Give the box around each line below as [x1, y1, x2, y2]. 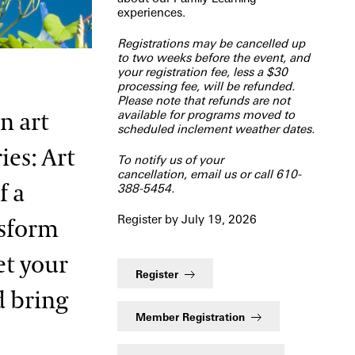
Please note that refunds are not [116, 93, 290, 108]
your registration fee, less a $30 [116, 64, 288, 79]
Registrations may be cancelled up [116, 36, 305, 51]
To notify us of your [116, 152, 223, 167]
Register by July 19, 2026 [116, 212, 257, 227]
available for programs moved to [116, 107, 295, 122]
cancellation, [116, 166, 190, 181]
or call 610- [235, 166, 301, 181]
